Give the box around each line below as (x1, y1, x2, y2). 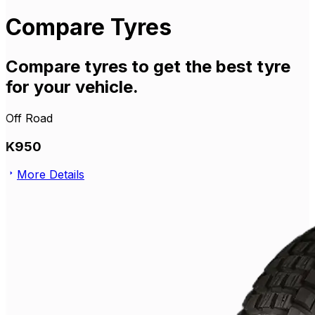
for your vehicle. (6, 76, 139, 97)
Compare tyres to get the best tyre (6, 56, 290, 77)
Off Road (6, 110, 53, 125)
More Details (17, 167, 84, 182)
